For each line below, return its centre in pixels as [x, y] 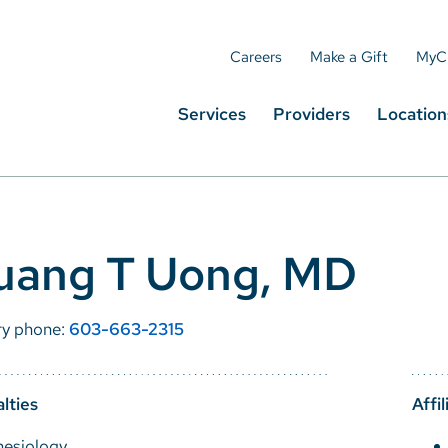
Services [212, 113]
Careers [256, 56]
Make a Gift [348, 56]
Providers [312, 113]
